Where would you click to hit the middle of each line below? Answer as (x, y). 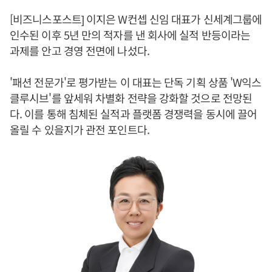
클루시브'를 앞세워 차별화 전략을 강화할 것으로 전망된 (131, 98)
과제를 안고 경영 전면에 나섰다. (80, 50)
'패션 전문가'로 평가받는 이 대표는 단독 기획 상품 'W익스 (136, 82)
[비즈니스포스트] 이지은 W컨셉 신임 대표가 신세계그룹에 (136, 19)
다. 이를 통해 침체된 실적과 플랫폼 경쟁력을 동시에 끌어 (134, 114)
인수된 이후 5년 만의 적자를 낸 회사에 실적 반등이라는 (130, 35)
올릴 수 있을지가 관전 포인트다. (80, 129)
